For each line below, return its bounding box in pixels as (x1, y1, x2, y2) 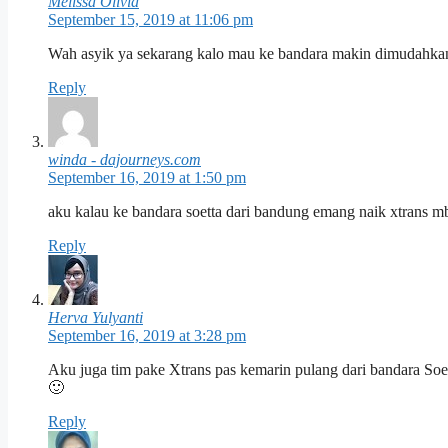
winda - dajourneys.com (48, 151, 201, 169)
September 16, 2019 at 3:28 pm (48, 327, 246, 345)
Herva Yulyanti (48, 309, 143, 327)
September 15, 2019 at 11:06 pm (48, 11, 253, 29)
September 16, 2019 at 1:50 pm (48, 169, 246, 187)
